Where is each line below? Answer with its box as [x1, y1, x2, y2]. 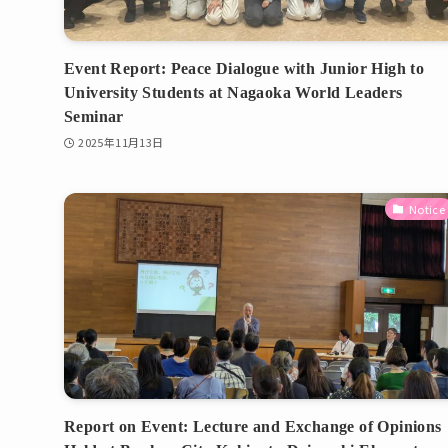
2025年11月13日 [78, 133, 164, 150]
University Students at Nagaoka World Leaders [64, 84, 403, 101]
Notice [408, 201, 446, 218]
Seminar [64, 108, 124, 125]
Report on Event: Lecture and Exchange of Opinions [64, 418, 442, 436]
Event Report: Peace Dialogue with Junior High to [64, 60, 425, 77]
